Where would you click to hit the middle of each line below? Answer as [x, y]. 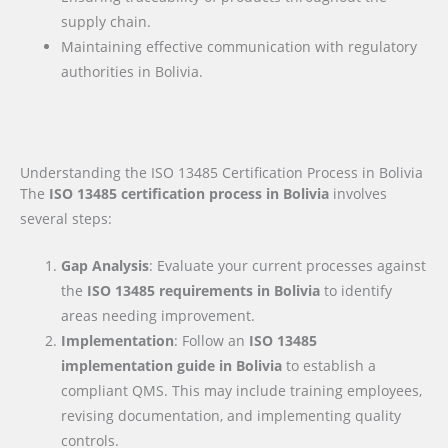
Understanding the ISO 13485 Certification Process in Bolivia [221, 172]
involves [358, 193]
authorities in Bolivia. [132, 72]
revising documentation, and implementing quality [231, 415]
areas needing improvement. [158, 315]
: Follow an [212, 340]
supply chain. [106, 22]
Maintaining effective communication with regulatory [239, 47]
